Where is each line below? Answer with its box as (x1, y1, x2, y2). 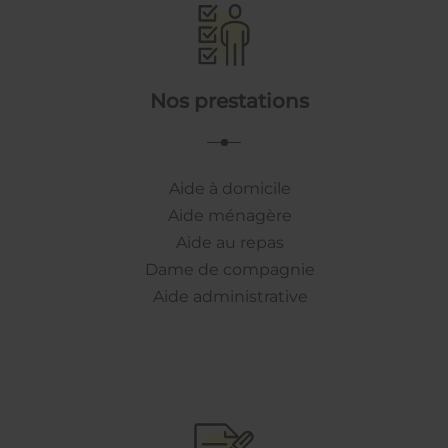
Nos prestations (149, 88, 309, 113)
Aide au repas (176, 232, 285, 252)
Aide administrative (152, 286, 308, 306)
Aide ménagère (168, 205, 293, 225)
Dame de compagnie (145, 259, 316, 279)
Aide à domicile (169, 178, 292, 198)
